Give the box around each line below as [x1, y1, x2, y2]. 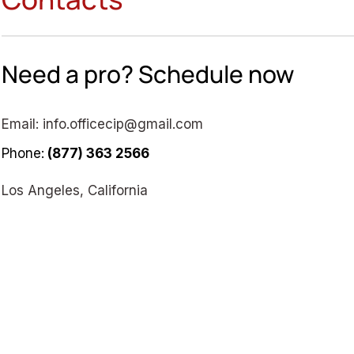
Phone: [2, 145, 44, 161]
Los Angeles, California [2, 183, 148, 198]
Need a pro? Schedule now [2, 58, 294, 90]
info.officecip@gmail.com [43, 116, 203, 132]
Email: [2, 116, 43, 132]
